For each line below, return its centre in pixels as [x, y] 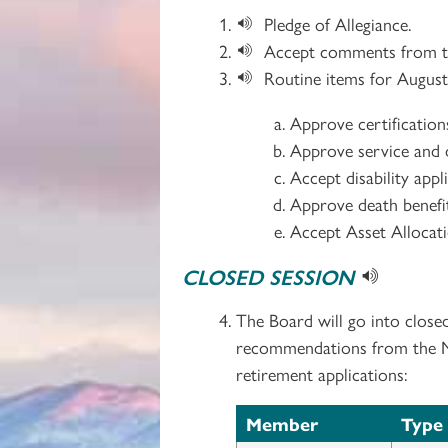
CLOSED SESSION [271, 275]
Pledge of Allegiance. [338, 23]
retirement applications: [321, 373]
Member [282, 423]
